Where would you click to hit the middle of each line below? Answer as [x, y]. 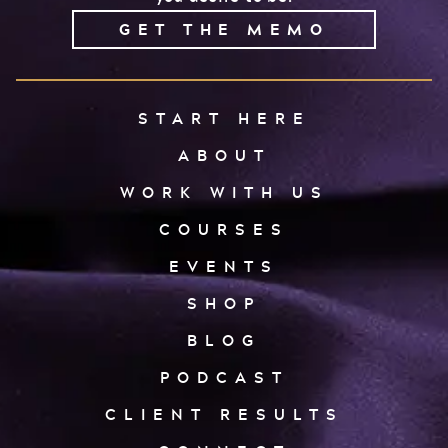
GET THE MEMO [224, 29]
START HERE [224, 118]
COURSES [224, 229]
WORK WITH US [224, 192]
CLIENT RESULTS [224, 414]
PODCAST [224, 377]
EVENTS [224, 266]
